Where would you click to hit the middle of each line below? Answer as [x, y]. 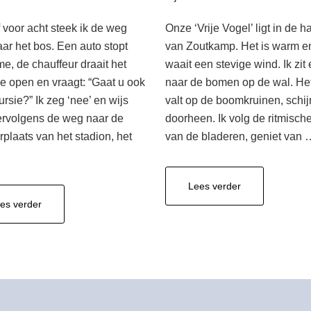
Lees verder [215, 186]
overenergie [267, 185]
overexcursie [69, 203]
